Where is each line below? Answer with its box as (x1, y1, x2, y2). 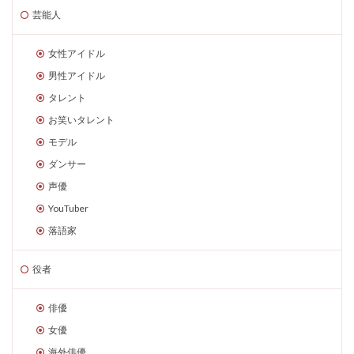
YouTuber (48, 202, 88, 214)
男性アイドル (48, 70, 105, 81)
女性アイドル (48, 47, 105, 59)
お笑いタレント (48, 114, 115, 126)
